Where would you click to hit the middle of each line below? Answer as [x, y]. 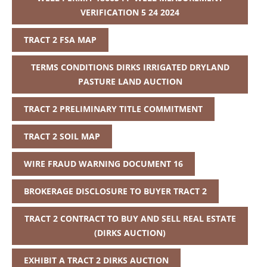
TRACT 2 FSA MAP [60, 40]
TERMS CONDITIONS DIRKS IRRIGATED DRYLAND [130, 67]
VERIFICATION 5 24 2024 [130, 13]
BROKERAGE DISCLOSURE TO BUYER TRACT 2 [115, 191]
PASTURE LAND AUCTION [130, 82]
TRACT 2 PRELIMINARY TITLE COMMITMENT [113, 109]
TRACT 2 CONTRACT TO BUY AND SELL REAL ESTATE [130, 219]
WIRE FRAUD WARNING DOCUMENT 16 [103, 164]
